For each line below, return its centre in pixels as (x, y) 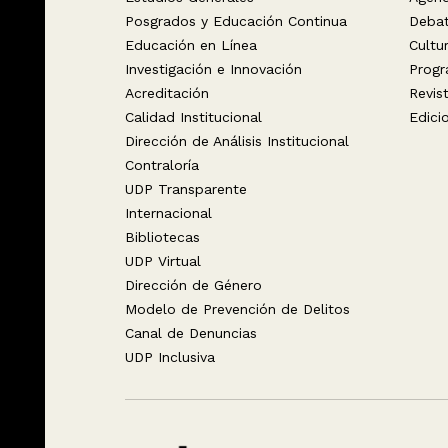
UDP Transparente (185, 189)
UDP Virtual (162, 261)
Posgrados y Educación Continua (235, 21)
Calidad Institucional (193, 117)
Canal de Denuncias (190, 333)
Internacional (168, 213)
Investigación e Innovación (213, 69)
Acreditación (166, 93)
